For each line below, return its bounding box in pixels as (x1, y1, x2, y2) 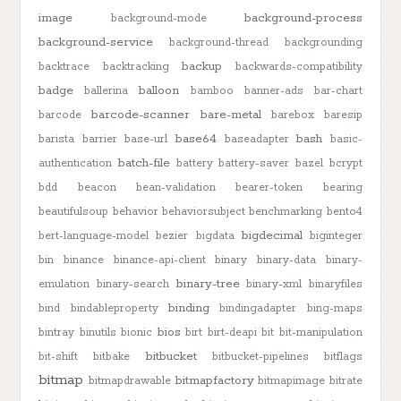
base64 (175, 130, 218, 147)
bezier (156, 228, 189, 243)
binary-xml (246, 277, 303, 291)
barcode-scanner (91, 106, 191, 123)
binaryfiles (308, 277, 363, 291)
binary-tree (175, 275, 240, 292)
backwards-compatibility (235, 59, 363, 73)
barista (38, 132, 75, 146)
